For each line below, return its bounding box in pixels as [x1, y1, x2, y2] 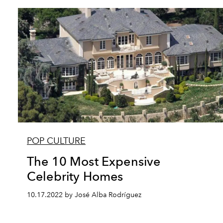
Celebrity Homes [27, 169, 123, 184]
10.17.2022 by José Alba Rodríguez [27, 191, 141, 199]
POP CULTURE [27, 135, 86, 146]
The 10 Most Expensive [27, 154, 161, 169]
